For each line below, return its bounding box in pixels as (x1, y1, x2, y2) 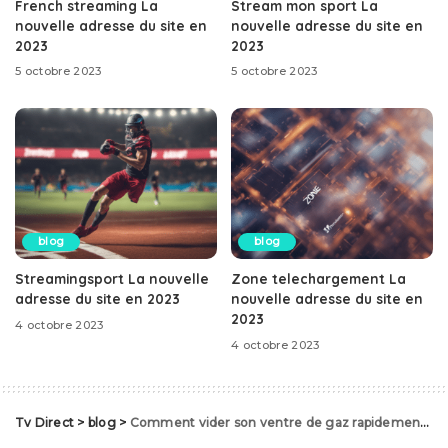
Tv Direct (15, 415, 75, 431)
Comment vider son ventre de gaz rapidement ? (129, 415, 421, 431)
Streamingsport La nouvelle (15, 270, 209, 288)
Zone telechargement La (231, 270, 406, 288)
